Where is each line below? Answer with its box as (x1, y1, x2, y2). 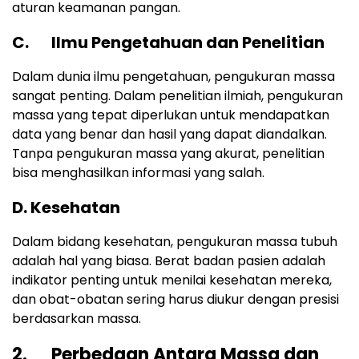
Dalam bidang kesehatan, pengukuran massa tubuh (12, 232, 337, 252)
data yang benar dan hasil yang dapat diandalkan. (12, 125, 327, 144)
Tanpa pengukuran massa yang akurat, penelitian (12, 144, 325, 163)
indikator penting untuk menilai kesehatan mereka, (12, 271, 332, 290)
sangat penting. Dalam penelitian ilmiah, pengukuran (12, 87, 343, 106)
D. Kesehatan (12, 196, 120, 220)
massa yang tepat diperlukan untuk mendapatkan (12, 106, 329, 125)
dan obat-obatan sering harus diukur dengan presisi (12, 290, 339, 309)
